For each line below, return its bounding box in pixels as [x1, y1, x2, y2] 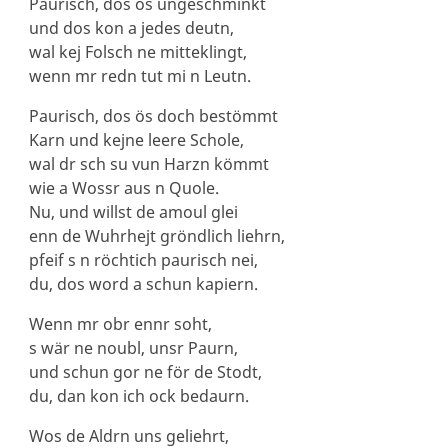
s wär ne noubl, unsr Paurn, [28, 337, 238, 359]
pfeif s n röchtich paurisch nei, [28, 249, 258, 271]
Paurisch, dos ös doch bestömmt [28, 105, 278, 127]
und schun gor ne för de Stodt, [28, 361, 262, 383]
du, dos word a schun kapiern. [28, 273, 258, 295]
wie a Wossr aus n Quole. [28, 177, 219, 199]
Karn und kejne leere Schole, [28, 129, 244, 151]
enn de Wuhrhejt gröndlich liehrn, [28, 225, 285, 247]
